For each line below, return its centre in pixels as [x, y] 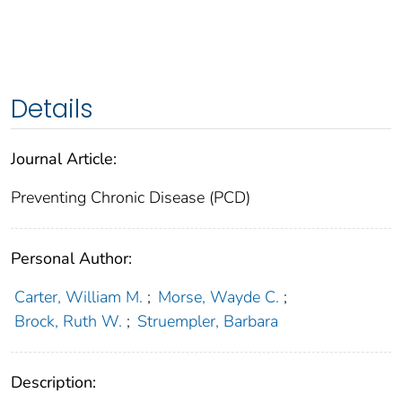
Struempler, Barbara [208, 322]
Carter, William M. [78, 297]
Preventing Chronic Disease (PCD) [131, 198]
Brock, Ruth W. [68, 322]
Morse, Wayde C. [219, 297]
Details [52, 109]
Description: [53, 383]
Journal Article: [64, 159]
